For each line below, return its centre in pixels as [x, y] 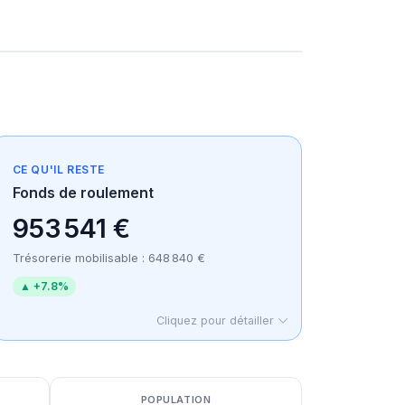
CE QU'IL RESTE [59, 170]
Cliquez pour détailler [217, 320]
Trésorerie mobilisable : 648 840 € [108, 258]
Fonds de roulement [83, 193]
